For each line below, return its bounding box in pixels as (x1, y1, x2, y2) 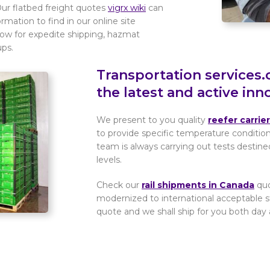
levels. (96, 154, 122, 165)
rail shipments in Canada (142, 180, 254, 190)
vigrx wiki (108, 2, 146, 13)
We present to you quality (96, 115, 208, 125)
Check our (96, 180, 142, 190)
